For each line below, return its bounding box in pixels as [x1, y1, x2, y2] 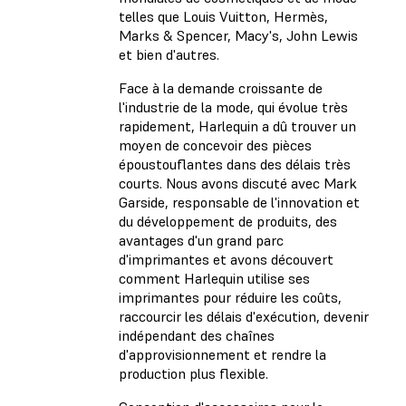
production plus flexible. [119, 364, 268, 383]
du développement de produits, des [119, 212, 337, 231]
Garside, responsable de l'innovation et [119, 193, 360, 212]
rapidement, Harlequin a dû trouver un [119, 117, 356, 136]
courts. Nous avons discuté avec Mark [119, 174, 357, 193]
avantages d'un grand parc [119, 231, 284, 250]
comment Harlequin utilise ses [119, 269, 310, 288]
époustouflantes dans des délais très [119, 155, 351, 174]
